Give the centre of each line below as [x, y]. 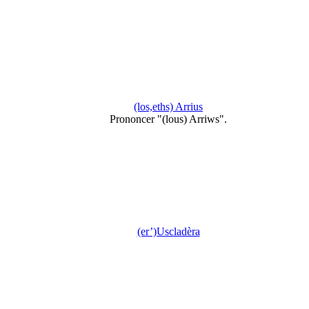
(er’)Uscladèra [168, 232]
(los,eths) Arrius [168, 107]
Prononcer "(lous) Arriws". [168, 119]
